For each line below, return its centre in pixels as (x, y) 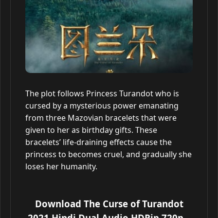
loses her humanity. (61, 166)
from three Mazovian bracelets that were (101, 118)
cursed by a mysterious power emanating (102, 106)
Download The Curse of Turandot (109, 204)
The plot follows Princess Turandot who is (102, 93)
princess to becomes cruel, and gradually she (109, 154)
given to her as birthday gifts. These (91, 130)
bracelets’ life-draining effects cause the (99, 142)
